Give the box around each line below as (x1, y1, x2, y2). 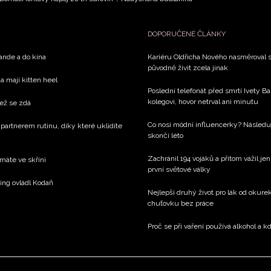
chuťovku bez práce (148, 198, 214, 207)
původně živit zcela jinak (148, 63, 228, 72)
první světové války (148, 165, 211, 174)
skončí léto (148, 131, 183, 140)
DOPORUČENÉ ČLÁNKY (148, 29, 226, 38)
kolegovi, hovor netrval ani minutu (148, 97, 258, 106)
